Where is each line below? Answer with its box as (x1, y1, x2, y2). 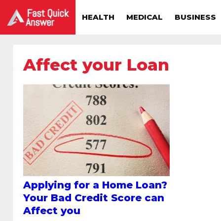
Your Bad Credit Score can (23, 191, 164, 204)
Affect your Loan (23, 55, 169, 74)
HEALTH (82, 12, 114, 22)
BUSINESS (175, 12, 216, 22)
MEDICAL (126, 12, 163, 22)
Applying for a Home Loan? (23, 179, 167, 191)
